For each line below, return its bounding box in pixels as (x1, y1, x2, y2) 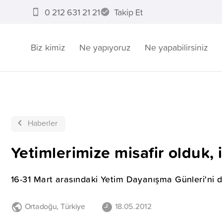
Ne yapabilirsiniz (145, 41, 208, 54)
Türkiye (58, 201, 85, 212)
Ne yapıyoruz (79, 41, 131, 54)
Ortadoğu (24, 201, 57, 212)
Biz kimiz (31, 41, 65, 54)
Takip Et (113, 5, 143, 18)
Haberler (28, 117, 57, 128)
